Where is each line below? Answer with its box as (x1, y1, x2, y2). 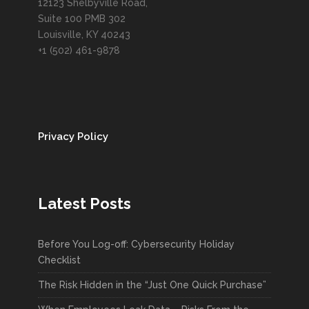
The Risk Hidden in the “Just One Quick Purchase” (38, 279, 266, 290)
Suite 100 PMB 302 (38, 13, 126, 24)
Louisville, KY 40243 (38, 29, 130, 40)
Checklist (38, 255, 81, 266)
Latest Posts (38, 195, 131, 212)
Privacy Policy (38, 130, 108, 143)
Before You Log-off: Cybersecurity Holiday (38, 239, 235, 250)
